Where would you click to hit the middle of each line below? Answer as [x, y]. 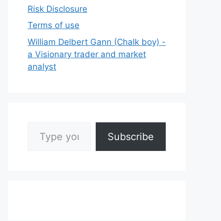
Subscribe [131, 136]
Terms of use [54, 25]
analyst [42, 66]
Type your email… [41, 122]
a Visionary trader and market [87, 54]
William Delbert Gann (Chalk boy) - [97, 42]
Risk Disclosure [57, 9]
